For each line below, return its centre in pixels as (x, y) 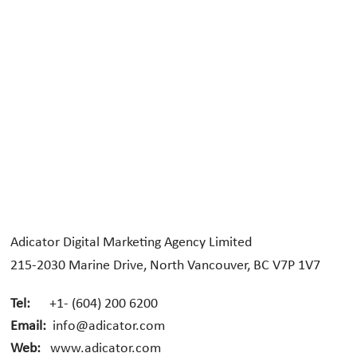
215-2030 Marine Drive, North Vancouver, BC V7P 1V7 (166, 266)
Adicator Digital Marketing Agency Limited (131, 243)
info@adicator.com (109, 326)
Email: (29, 326)
